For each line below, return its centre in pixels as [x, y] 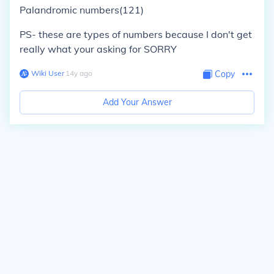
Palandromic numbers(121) [82, 10]
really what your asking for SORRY [98, 49]
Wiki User [48, 73]
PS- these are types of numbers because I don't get [136, 34]
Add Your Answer [137, 102]
